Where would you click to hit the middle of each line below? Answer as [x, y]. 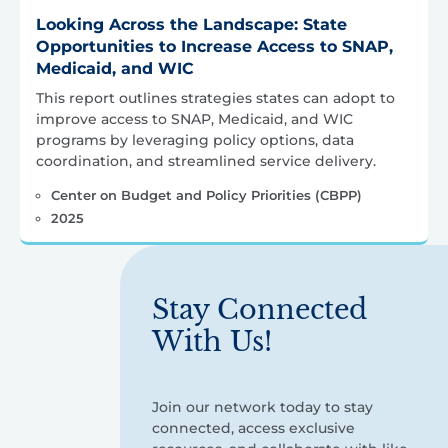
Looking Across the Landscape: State [191, 24]
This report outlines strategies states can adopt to [215, 98]
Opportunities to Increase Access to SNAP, [214, 46]
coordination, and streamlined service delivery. [206, 161]
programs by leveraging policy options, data [195, 140]
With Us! [212, 341]
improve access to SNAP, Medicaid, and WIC [194, 119]
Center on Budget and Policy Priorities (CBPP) [206, 195]
